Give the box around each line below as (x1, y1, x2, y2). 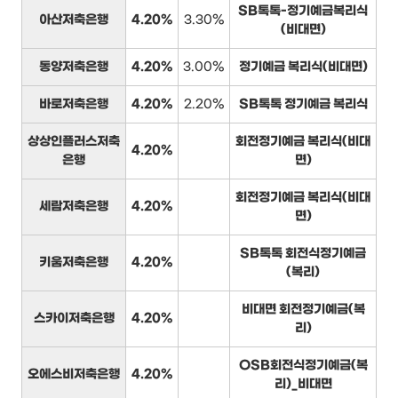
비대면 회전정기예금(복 (241, 302, 365, 318)
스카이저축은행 (33, 311, 115, 327)
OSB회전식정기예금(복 (238, 358, 368, 374)
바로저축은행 (39, 97, 108, 113)
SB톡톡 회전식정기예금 (240, 246, 366, 262)
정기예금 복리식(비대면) (238, 60, 368, 76)
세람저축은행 (39, 199, 108, 215)
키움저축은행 (39, 255, 108, 271)
